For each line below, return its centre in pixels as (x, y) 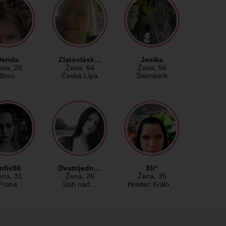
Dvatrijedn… (80, 168)
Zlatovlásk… (80, 60)
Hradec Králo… (152, 184)
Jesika (152, 60)
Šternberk (152, 76)
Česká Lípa (80, 76)
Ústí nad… (80, 184)
